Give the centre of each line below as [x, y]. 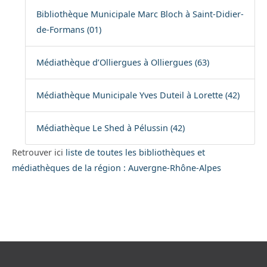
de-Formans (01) [69, 30]
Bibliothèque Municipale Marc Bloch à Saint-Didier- [140, 14]
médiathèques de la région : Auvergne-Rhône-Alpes [117, 168]
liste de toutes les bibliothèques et [135, 153]
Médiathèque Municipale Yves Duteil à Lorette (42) [138, 95]
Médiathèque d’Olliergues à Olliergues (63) [122, 63]
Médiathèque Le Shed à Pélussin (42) [110, 128]
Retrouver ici [39, 153]
